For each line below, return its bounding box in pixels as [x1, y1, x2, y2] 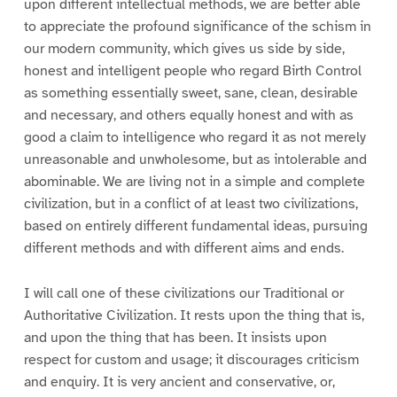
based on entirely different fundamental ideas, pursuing [23, 216, 368, 235]
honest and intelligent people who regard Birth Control [23, 61, 362, 80]
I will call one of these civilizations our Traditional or [23, 284, 344, 302]
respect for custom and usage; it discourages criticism [23, 350, 359, 369]
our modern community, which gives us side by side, [23, 39, 345, 58]
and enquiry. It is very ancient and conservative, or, [23, 372, 335, 391]
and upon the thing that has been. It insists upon [23, 328, 327, 346]
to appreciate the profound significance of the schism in [23, 17, 371, 35]
